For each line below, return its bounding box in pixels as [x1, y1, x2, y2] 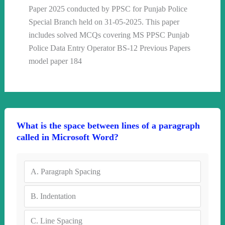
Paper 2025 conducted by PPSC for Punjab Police [28, 5, 187, 13]
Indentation [40, 192, 76, 200]
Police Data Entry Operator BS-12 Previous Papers [28, 44, 190, 52]
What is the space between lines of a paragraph [16, 121, 200, 131]
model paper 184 [28, 57, 82, 65]
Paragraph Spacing [40, 167, 100, 176]
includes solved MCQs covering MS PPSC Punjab [28, 31, 189, 39]
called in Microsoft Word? [16, 132, 119, 142]
